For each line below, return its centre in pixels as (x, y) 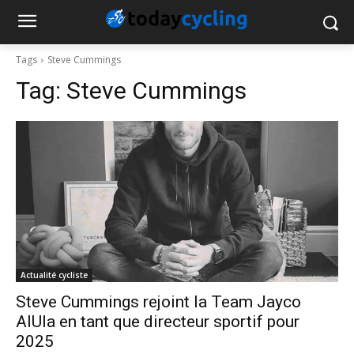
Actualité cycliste (54, 275)
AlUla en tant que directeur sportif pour (158, 322)
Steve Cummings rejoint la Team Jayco (158, 302)
